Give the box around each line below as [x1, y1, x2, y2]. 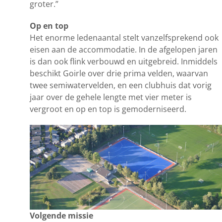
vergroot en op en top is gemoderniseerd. [30, 103, 186, 114]
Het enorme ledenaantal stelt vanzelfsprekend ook [30, 32, 219, 43]
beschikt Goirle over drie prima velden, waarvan [30, 67, 208, 79]
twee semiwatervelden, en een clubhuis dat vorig [30, 79, 212, 91]
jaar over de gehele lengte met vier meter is [30, 91, 192, 103]
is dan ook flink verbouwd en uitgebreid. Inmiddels [30, 55, 218, 67]
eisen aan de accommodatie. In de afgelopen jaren [30, 44, 218, 55]
